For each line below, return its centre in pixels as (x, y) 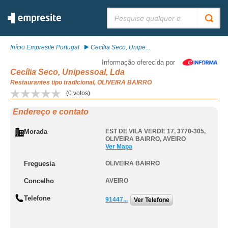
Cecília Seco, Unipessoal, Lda (67, 72)
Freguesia (39, 164)
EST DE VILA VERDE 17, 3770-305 (155, 131)
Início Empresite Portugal (45, 47)
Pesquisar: (122, 11)
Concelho (39, 181)
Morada (36, 132)
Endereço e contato (51, 112)
